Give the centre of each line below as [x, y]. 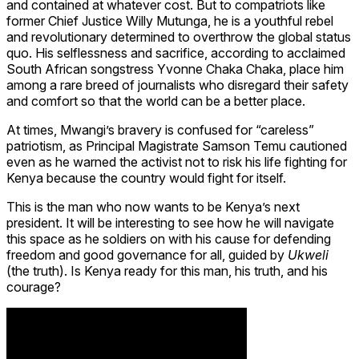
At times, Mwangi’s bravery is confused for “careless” [160, 129]
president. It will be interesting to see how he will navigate [170, 222]
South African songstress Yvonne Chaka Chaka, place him [175, 69]
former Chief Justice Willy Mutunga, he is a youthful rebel [170, 20]
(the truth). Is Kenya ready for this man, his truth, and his [167, 270]
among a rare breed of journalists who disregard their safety [177, 85]
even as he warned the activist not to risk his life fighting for [177, 161]
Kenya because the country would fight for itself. [146, 177]
